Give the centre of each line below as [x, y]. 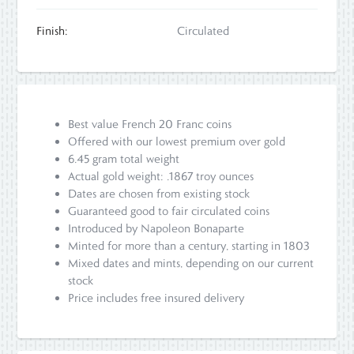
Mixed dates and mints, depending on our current [191, 264]
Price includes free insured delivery [156, 298]
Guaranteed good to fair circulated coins [169, 211]
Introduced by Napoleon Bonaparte [156, 229]
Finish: [53, 31]
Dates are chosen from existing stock [159, 194]
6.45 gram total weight [124, 159]
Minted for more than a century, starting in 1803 [189, 246]
